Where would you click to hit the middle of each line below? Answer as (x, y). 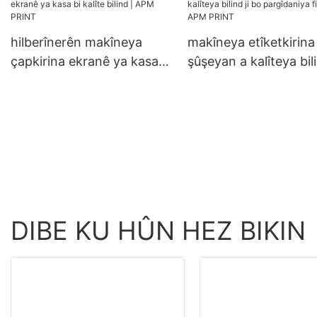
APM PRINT (222, 99)
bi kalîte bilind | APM (71, 80)
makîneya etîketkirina (251, 42)
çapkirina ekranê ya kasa (85, 61)
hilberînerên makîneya (76, 42)
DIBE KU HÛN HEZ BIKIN (158, 231)
